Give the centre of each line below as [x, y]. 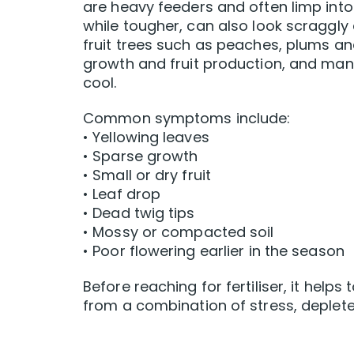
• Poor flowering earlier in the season [214, 251]
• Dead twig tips [139, 213]
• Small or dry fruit [147, 175]
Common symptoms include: [187, 119]
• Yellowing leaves [146, 137]
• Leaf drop [122, 194]
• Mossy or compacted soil [179, 232]
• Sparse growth [141, 156]
